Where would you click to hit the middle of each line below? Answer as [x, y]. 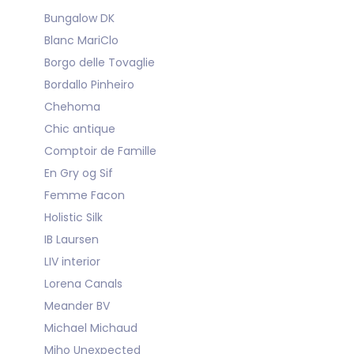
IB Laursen [72, 239]
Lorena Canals [83, 284]
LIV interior [72, 262]
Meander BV [77, 306]
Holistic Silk [73, 217]
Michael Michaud [91, 328]
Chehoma [72, 107]
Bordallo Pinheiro [89, 85]
